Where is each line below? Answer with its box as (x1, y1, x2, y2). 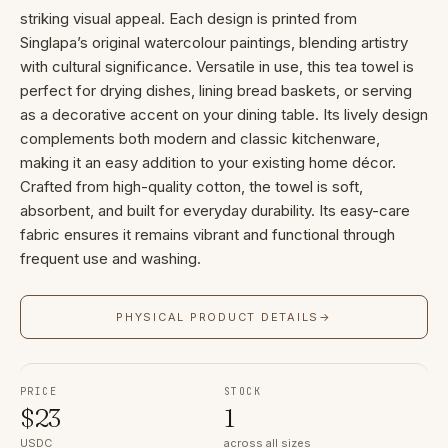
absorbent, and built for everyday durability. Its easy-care (20, 201, 410, 220)
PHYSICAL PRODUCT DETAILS (116, 310, 320, 324)
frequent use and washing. (20, 249, 201, 268)
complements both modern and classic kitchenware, (20, 129, 380, 148)
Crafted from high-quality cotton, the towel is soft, (20, 177, 363, 196)
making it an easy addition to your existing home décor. (20, 153, 396, 172)
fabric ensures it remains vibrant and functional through (20, 225, 395, 244)
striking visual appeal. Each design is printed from (20, 9, 357, 28)
